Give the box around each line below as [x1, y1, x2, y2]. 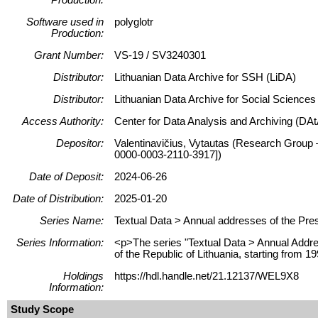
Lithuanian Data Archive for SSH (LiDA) [114, 71, 296, 83]
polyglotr [114, 16, 153, 28]
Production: [51, 27, 104, 39]
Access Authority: [22, 115, 104, 127]
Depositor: [56, 137, 104, 149]
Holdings [63, 270, 104, 282]
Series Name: [40, 214, 104, 226]
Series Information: [16, 236, 104, 248]
